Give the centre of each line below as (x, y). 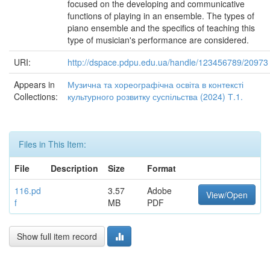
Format (162, 168)
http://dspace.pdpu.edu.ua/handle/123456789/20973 (168, 62)
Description (74, 168)
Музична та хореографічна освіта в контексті (155, 84)
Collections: (36, 96)
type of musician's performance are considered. (158, 40)
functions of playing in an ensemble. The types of (161, 16)
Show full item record (57, 236)
